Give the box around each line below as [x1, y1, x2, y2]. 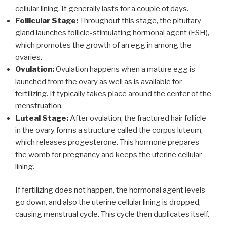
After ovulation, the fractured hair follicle [68, 113, 206, 123]
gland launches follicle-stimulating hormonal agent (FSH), [15, 28, 209, 37]
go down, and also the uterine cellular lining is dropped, [15, 198, 201, 207]
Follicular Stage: [15, 16, 78, 25]
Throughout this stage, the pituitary [78, 16, 201, 25]
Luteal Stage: [15, 113, 68, 123]
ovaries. [15, 52, 42, 62]
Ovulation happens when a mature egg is [54, 64, 195, 74]
